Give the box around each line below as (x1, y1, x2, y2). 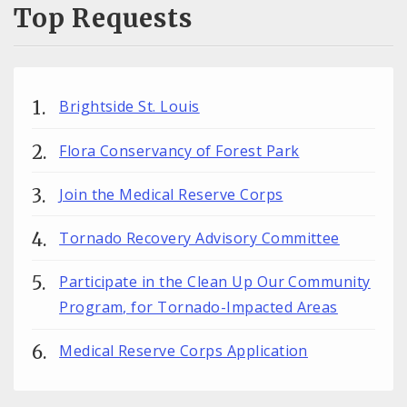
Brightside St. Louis (59, 96, 200, 117)
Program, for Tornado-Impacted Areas (59, 297, 338, 318)
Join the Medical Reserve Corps (59, 184, 283, 204)
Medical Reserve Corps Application (59, 341, 308, 362)
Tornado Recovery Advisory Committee (59, 228, 340, 248)
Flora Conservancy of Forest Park (59, 140, 300, 161)
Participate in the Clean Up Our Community (59, 272, 371, 293)
